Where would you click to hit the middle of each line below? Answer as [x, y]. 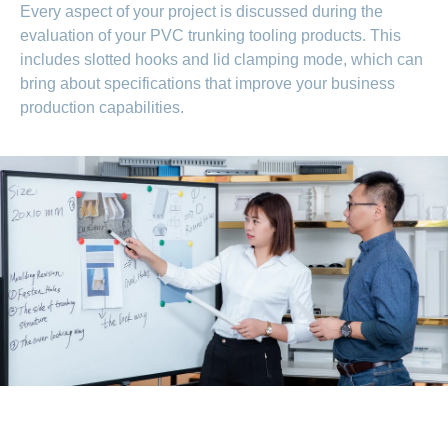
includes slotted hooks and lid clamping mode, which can [221, 59]
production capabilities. [102, 107]
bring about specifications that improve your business [207, 83]
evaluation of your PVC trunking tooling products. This [210, 35]
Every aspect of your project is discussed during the [201, 11]
